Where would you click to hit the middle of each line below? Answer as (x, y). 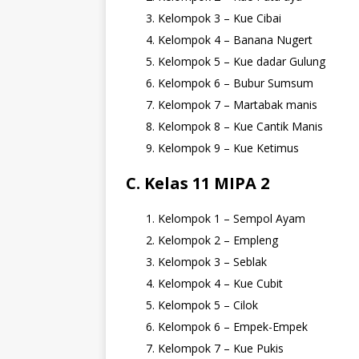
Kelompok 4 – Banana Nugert (235, 40)
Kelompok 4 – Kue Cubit (220, 284)
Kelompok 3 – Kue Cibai (220, 18)
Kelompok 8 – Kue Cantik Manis (240, 127)
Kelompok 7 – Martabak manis (238, 105)
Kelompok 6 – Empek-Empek (233, 327)
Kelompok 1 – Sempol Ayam (232, 219)
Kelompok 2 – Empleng (218, 240)
